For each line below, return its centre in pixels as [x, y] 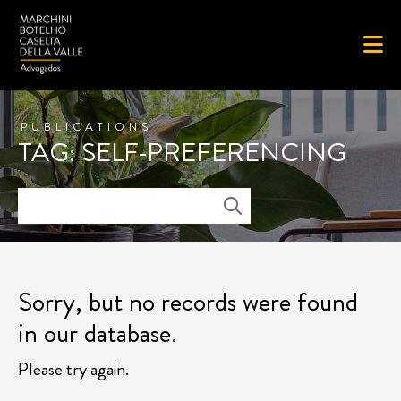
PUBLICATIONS [86, 127]
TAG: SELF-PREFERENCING [182, 152]
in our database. [98, 333]
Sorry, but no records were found [188, 302]
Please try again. [73, 369]
